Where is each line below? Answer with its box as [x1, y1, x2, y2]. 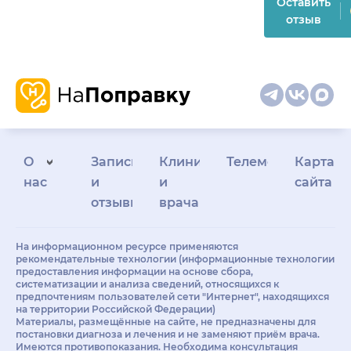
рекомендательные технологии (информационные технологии [16, 252, 335, 265]
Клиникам [158, 154, 228, 169]
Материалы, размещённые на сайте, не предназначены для [16, 315, 316, 327]
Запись [91, 154, 139, 169]
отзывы [91, 194, 141, 210]
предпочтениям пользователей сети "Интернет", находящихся [16, 290, 329, 302]
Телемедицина [226, 154, 327, 169]
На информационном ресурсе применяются [16, 240, 238, 252]
